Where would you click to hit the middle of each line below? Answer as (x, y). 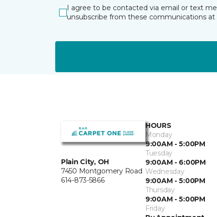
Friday (155, 208)
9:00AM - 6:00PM (176, 162)
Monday (159, 135)
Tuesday (159, 153)
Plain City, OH (85, 162)
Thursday (160, 190)
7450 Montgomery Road (102, 171)
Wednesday (165, 171)
